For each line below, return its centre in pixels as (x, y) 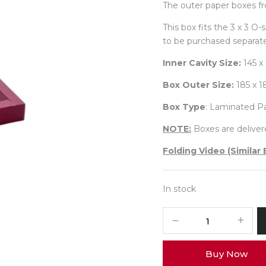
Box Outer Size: (198, 85)
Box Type (184, 107)
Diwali (175, 227)
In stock (179, 189)
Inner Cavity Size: (202, 63)
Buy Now (226, 254)
